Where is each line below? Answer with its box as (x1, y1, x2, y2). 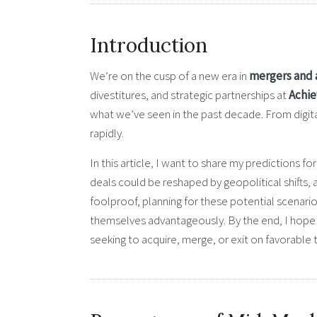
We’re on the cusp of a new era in (90, 67, 249, 83)
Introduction (90, 33, 207, 59)
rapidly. (90, 125, 124, 141)
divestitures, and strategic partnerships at (90, 86, 289, 103)
